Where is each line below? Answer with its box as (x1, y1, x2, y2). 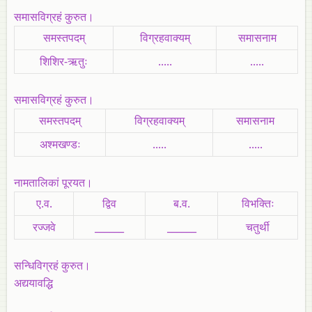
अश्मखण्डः (39, 136, 81, 152)
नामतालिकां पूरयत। (14, 174, 95, 190)
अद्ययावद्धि (14, 274, 53, 290)
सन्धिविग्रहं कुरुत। (14, 257, 91, 273)
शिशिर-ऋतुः (40, 53, 88, 69)
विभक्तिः (241, 195, 274, 211)
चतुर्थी (246, 219, 270, 235)
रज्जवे (32, 219, 56, 235)
